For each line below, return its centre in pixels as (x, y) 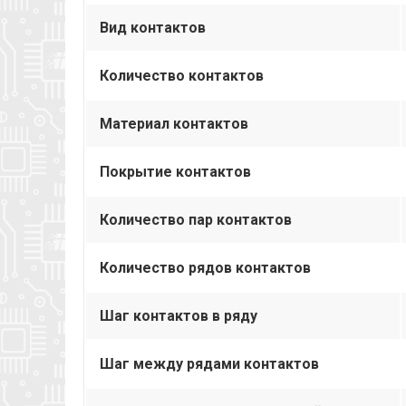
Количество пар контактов (196, 219)
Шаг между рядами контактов (209, 363)
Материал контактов (174, 123)
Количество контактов (182, 75)
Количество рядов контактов (205, 267)
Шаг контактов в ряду (179, 315)
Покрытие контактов (175, 171)
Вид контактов (153, 27)
